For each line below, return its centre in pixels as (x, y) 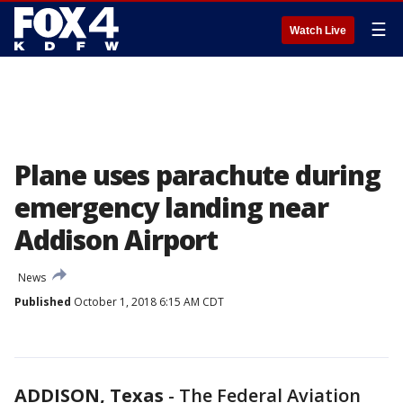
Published (43, 302)
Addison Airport (116, 240)
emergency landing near (171, 207)
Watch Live (318, 31)
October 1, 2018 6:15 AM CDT (148, 302)
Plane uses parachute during (197, 175)
